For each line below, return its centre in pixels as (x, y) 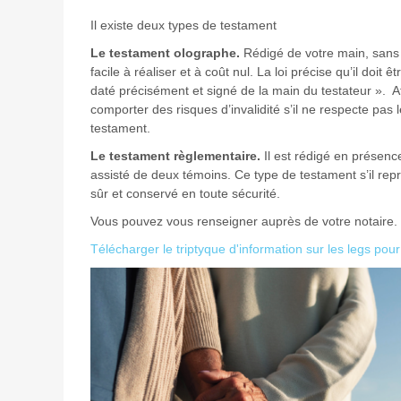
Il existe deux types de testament (183, 25)
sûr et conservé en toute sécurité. (185, 193)
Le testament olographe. (165, 53)
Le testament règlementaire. (175, 156)
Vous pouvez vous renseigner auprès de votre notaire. (243, 221)
